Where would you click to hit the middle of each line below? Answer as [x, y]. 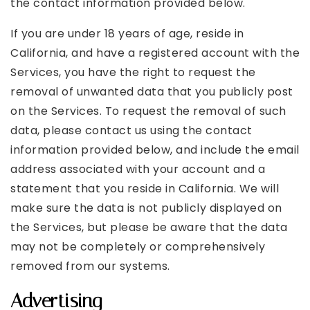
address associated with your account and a [138, 169]
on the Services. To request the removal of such [148, 111]
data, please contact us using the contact [131, 130]
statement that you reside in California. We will [145, 189]
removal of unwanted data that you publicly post [152, 92]
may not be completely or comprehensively [138, 247]
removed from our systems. [90, 266]
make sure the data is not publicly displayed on [146, 208]
